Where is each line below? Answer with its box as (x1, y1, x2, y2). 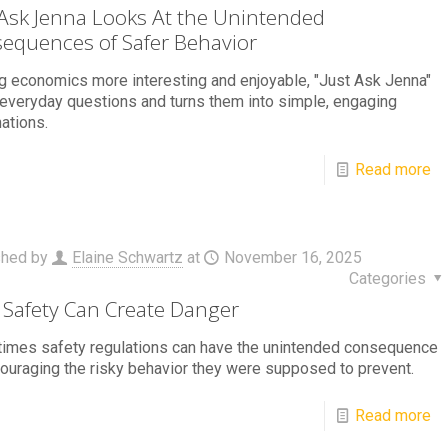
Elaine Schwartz (71, 248, 183, 267)
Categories (348, 269, 430, 288)
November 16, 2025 (223, 248, 362, 267)
